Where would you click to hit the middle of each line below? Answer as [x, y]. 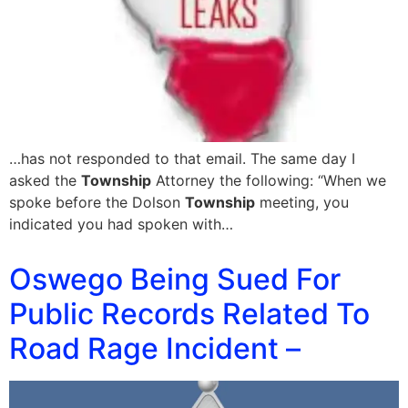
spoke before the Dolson [97, 202]
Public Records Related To [189, 314]
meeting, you [302, 202]
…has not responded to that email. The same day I [182, 158]
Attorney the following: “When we [269, 180]
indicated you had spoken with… [121, 224]
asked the [45, 180]
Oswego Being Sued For [175, 279]
